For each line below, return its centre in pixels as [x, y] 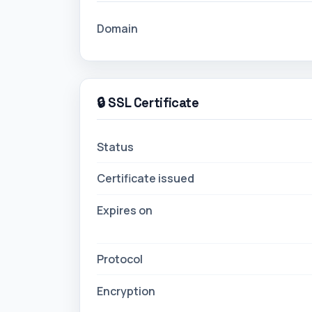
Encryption [126, 291]
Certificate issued [146, 179]
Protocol [120, 259]
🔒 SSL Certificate [148, 103]
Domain [117, 28]
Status [115, 147]
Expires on [125, 211]
